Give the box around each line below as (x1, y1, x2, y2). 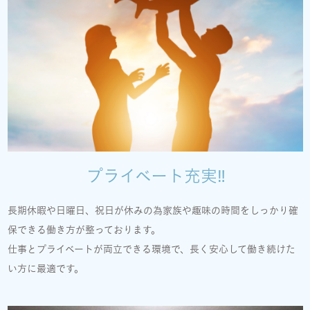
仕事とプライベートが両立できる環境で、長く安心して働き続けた (8, 244, 295, 255)
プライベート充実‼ (86, 167, 226, 185)
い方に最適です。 (8, 264, 84, 274)
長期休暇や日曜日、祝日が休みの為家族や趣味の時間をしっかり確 (8, 206, 298, 216)
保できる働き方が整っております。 (8, 225, 161, 235)
